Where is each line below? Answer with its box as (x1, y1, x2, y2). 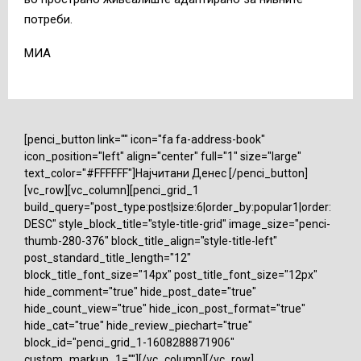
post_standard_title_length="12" (24, 251, 191, 264)
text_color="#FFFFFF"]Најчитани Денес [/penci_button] (24, 166, 308, 180)
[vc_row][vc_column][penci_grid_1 (24, 183, 199, 197)
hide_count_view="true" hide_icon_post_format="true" (24, 301, 305, 315)
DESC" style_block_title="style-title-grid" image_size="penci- (24, 217, 330, 230)
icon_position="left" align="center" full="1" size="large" (24, 149, 301, 163)
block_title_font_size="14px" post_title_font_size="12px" (24, 268, 317, 281)
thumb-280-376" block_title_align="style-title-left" (24, 234, 277, 247)
